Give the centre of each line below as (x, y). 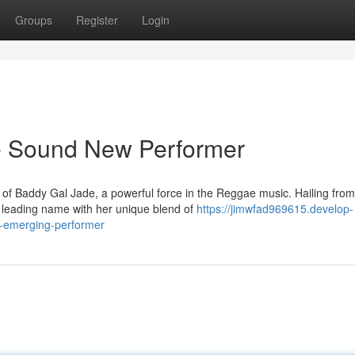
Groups (34, 20)
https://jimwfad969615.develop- (275, 208)
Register (97, 20)
